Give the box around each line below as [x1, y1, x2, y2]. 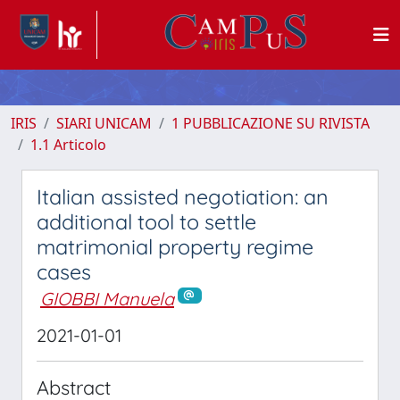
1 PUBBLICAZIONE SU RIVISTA [171, 113, 370, 133]
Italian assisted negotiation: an [37, 184, 329, 210]
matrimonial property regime [37, 234, 313, 260]
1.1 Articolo [30, 135, 106, 154]
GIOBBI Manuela [40, 287, 174, 310]
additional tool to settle [37, 209, 256, 235]
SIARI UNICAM [56, 113, 152, 133]
